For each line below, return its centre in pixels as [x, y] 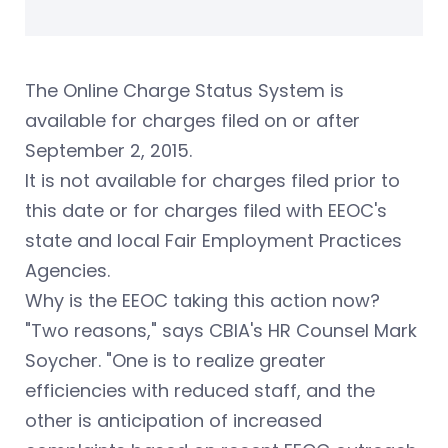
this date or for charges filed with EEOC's [206, 211]
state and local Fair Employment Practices [213, 241]
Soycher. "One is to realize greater [175, 361]
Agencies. [67, 271]
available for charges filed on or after [192, 121]
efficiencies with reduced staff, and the [200, 391]
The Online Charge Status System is [184, 91]
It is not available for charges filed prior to [212, 181]
